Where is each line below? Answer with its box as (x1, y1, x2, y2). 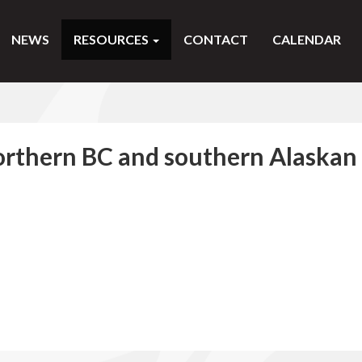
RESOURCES (74, 32, 151, 47)
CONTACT (183, 32, 248, 47)
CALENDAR (272, 32, 341, 47)
